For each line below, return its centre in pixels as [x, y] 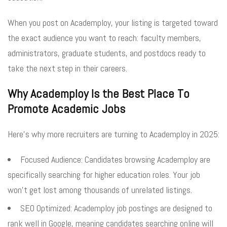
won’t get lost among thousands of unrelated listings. [100, 190]
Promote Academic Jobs [66, 108]
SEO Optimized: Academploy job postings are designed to [116, 208]
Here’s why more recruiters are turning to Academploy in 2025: [113, 134]
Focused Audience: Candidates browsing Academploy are [115, 159]
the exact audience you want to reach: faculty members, [104, 37]
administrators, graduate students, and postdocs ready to [107, 53]
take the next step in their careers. [67, 68]
